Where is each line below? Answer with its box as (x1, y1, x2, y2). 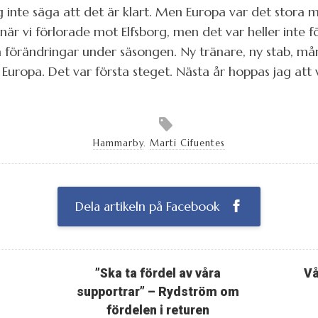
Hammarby (93, 137, 143, 149)
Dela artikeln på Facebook (75, 198, 223, 214)
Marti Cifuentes (150, 137, 225, 149)
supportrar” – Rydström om (77, 284, 240, 299)
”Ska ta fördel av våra (95, 265, 221, 280)
